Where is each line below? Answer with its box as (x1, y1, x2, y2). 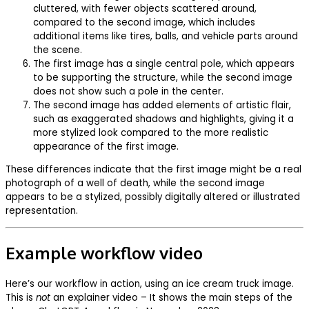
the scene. (33, 43, 82, 57)
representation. (6, 204, 78, 218)
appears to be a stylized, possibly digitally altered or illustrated (6, 190, 300, 204)
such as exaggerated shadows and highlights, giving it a (33, 112, 294, 126)
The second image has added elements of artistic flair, (33, 98, 291, 112)
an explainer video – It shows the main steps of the (53, 291, 292, 305)
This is (6, 291, 36, 305)
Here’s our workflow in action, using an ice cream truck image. (6, 277, 294, 291)
